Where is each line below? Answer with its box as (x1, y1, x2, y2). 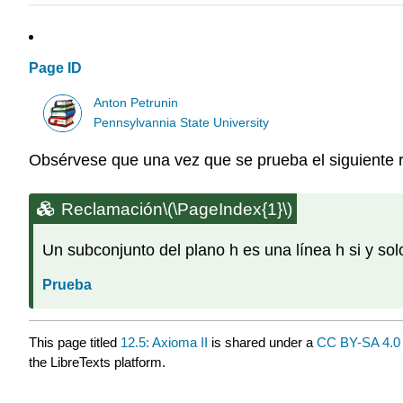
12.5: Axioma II (121, 334, 208, 350)
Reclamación (61, 200, 163, 219)
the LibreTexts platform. (29, 354, 166, 370)
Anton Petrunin (94, 95, 179, 110)
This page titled (29, 334, 121, 350)
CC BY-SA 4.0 (317, 334, 400, 350)
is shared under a (208, 334, 317, 350)
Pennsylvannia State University (94, 115, 270, 130)
